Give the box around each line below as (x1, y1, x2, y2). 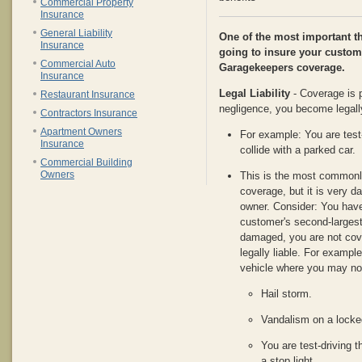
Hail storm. (261, 288, 312, 300)
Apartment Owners (40, 126, 122, 137)
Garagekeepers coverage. (219, 61, 345, 74)
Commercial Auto (40, 58, 116, 69)
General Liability (40, 27, 112, 39)
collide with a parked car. (240, 144, 356, 156)
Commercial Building (40, 157, 133, 168)
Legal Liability (219, 87, 290, 99)
